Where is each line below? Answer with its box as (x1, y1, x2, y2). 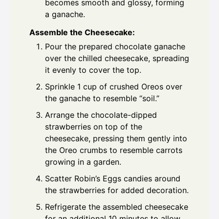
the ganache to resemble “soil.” (45, 93, 159, 104)
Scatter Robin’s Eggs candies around (45, 174, 180, 184)
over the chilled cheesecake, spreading (45, 53, 189, 64)
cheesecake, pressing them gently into (45, 133, 187, 144)
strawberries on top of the (45, 122, 142, 132)
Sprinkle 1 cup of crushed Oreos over (45, 82, 182, 92)
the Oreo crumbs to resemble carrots (45, 145, 182, 155)
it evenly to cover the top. (45, 65, 141, 75)
